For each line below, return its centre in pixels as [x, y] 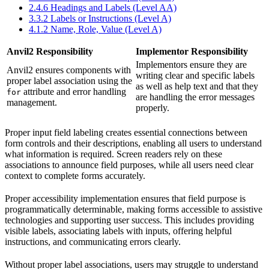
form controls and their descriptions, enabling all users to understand [133, 144]
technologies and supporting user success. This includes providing [129, 220]
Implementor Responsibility [192, 52]
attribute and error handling [74, 92]
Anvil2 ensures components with [69, 70]
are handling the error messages [195, 97]
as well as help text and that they [197, 86]
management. [32, 103]
